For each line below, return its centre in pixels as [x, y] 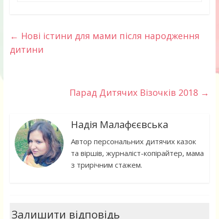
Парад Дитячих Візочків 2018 [135, 93]
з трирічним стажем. [106, 165]
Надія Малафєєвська [119, 125]
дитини [26, 50]
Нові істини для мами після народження [109, 36]
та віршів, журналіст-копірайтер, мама [137, 153]
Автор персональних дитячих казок [133, 142]
